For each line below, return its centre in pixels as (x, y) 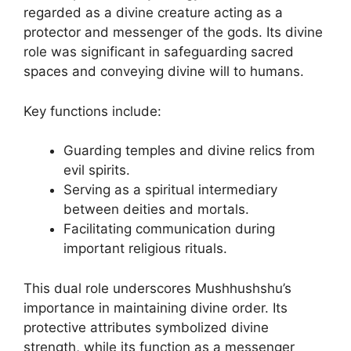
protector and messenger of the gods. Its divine (173, 32)
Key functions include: (92, 111)
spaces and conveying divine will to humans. (164, 71)
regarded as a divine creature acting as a (153, 13)
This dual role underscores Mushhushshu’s (157, 288)
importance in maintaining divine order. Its (156, 308)
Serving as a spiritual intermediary (170, 190)
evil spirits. (97, 170)
